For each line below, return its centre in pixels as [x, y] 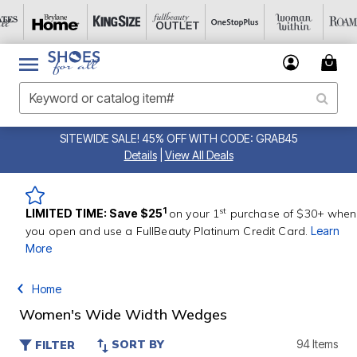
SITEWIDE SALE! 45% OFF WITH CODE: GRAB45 [178, 138]
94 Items [317, 344]
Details [140, 155]
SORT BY [138, 344]
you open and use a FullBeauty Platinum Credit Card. [169, 231]
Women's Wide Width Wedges [123, 314]
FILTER [55, 345]
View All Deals [199, 155]
